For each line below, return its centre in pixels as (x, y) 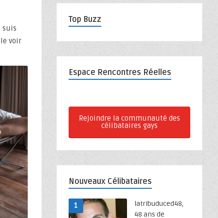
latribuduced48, (159, 204)
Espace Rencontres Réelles (120, 73)
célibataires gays (129, 126)
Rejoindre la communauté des (129, 118)
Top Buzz (85, 19)
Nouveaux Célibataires (110, 182)
